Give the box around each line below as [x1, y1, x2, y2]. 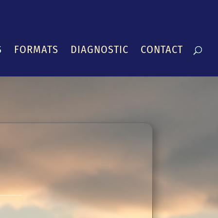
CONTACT [141, 43, 183, 56]
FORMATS [14, 43, 58, 56]
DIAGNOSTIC [71, 43, 128, 56]
